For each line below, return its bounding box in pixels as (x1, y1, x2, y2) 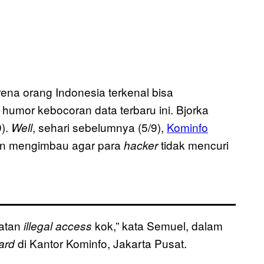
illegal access (24, 218, 92, 234)
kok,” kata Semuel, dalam (92, 217, 223, 234)
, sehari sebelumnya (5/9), (32, 119, 167, 136)
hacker (124, 137, 161, 153)
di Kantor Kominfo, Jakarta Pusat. (15, 235, 187, 252)
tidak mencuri (161, 137, 229, 153)
